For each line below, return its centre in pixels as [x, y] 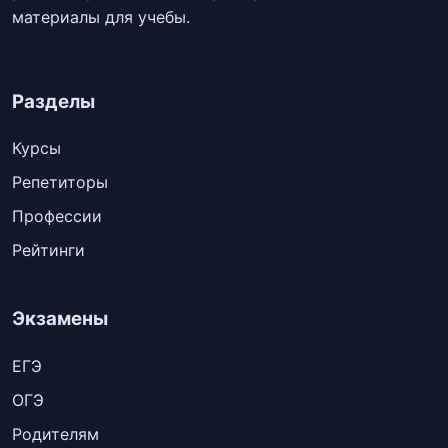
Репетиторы [60, 182]
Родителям [55, 433]
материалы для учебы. [101, 16]
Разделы [53, 101]
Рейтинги [48, 250]
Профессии [57, 216]
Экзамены [60, 319]
